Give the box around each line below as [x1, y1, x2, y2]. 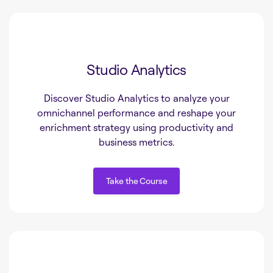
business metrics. [99, 136, 174, 149]
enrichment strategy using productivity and [40, 121, 233, 134]
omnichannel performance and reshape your [37, 107, 236, 119]
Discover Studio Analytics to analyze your [43, 92, 230, 105]
